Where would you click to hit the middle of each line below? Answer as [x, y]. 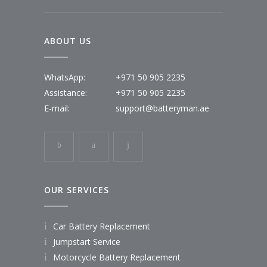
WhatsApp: [65, 77]
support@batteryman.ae [162, 108]
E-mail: [57, 108]
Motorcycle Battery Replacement [117, 257]
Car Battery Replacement [102, 226]
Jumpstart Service [87, 242]
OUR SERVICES [77, 190]
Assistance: [66, 93]
